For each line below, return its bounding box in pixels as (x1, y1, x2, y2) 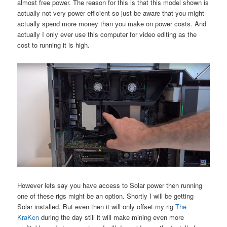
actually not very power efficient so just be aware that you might (17, 8, 205, 18)
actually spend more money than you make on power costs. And (17, 18, 207, 28)
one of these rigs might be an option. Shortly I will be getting (17, 191, 194, 201)
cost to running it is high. (17, 40, 90, 50)
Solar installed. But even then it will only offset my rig (17, 202, 176, 212)
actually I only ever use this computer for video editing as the (17, 29, 197, 39)
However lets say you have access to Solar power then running (17, 180, 203, 191)
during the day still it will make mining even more (39, 212, 184, 222)
